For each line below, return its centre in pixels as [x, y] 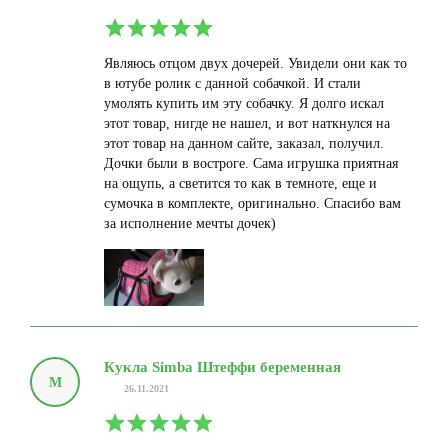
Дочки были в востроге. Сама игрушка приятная [251, 164]
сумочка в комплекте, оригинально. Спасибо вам [252, 204]
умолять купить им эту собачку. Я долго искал [244, 104]
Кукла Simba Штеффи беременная [222, 366]
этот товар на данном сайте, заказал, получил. [244, 144]
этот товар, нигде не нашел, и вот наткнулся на [247, 124]
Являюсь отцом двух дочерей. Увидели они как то [255, 64]
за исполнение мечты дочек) [190, 224]
